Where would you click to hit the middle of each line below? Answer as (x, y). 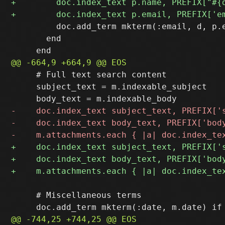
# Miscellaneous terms (77, 195)
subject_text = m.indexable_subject (109, 86)
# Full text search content (89, 74)
